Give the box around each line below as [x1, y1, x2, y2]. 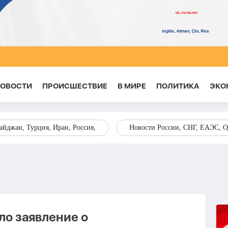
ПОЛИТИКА [156, 81, 199, 91]
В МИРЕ [117, 81, 146, 91]
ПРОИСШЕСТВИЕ [42, 81, 107, 91]
